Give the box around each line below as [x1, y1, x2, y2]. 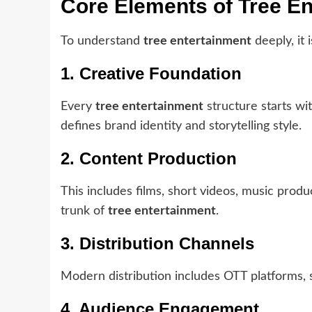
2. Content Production [61, 149, 237, 169]
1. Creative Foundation [61, 64, 242, 84]
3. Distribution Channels [61, 234, 254, 253]
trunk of [61, 205, 108, 218]
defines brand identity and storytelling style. [61, 120, 302, 133]
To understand [61, 35, 143, 48]
